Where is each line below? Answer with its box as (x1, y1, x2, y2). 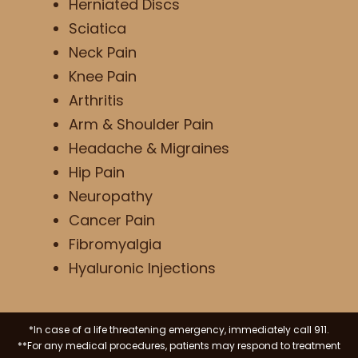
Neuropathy (68, 186, 153, 207)
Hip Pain (68, 162, 125, 183)
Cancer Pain (68, 210, 155, 231)
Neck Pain (68, 42, 137, 63)
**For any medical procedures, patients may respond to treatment (18, 339, 340, 353)
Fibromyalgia (68, 234, 161, 255)
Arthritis (68, 90, 124, 111)
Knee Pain (68, 66, 137, 87)
